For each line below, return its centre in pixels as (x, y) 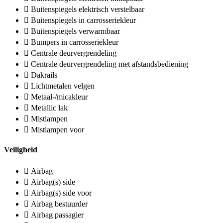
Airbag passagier (57, 215)
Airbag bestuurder (59, 204)
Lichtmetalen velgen (63, 86)
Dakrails (44, 75)
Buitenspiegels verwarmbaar (75, 31)
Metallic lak (49, 108)
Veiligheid (21, 150)
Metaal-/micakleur (59, 97)
